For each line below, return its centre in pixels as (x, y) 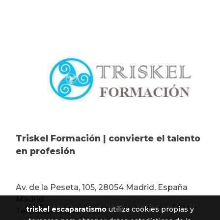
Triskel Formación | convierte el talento (108, 138)
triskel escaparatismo (66, 209)
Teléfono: (35, 211)
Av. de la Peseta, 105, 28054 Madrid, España (102, 187)
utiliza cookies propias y (150, 209)
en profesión (45, 151)
